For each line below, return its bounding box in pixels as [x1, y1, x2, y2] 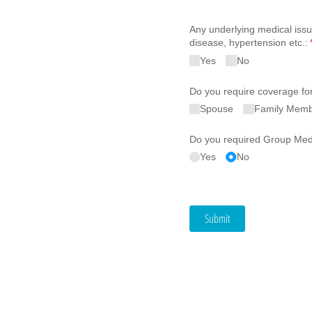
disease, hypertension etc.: [189, 37, 308, 49]
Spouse [200, 102, 234, 114]
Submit [204, 211, 231, 227]
